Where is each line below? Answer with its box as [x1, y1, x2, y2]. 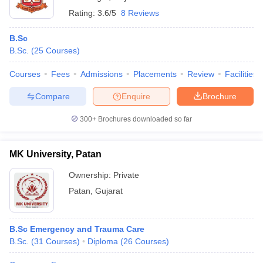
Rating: [69, 8, 97, 18]
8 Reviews [121, 8, 159, 18]
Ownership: [69, 170, 113, 180]
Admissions [80, 69, 123, 79]
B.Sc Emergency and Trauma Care [9, 224, 144, 234]
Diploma [87, 237, 118, 246]
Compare [35, 91, 70, 101]
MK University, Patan [9, 149, 102, 159]
